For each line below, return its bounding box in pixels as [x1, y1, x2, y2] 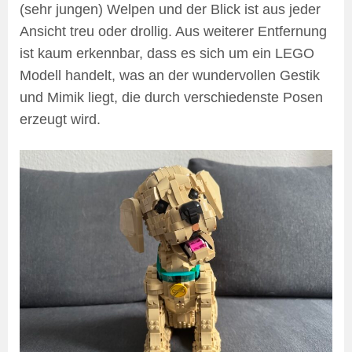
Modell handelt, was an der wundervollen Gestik [20, 68, 320, 84]
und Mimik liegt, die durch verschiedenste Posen [20, 90, 323, 106]
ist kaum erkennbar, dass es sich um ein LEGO [20, 46, 314, 62]
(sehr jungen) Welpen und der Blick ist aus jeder [20, 2, 321, 18]
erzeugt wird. [20, 112, 101, 128]
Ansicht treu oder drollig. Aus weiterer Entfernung [20, 24, 327, 40]
